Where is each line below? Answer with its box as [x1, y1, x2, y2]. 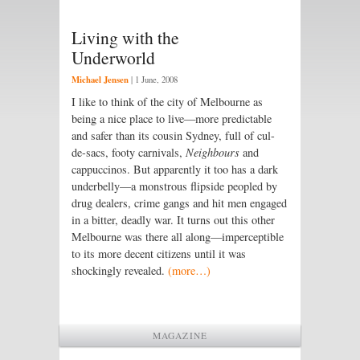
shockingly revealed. [72, 262, 168, 278]
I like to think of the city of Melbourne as [72, 93, 263, 109]
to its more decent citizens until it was [72, 245, 246, 261]
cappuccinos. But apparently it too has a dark [72, 161, 278, 177]
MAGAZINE [152, 329, 208, 342]
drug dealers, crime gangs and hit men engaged [72, 194, 287, 211]
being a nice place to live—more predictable [72, 110, 272, 126]
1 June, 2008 [135, 73, 178, 85]
